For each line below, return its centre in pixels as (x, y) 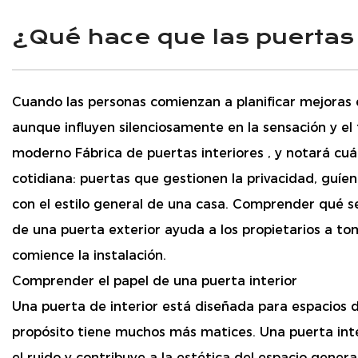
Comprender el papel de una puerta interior (155, 281)
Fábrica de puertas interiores (171, 153)
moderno (44, 153)
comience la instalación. (89, 256)
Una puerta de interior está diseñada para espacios (181, 307)
